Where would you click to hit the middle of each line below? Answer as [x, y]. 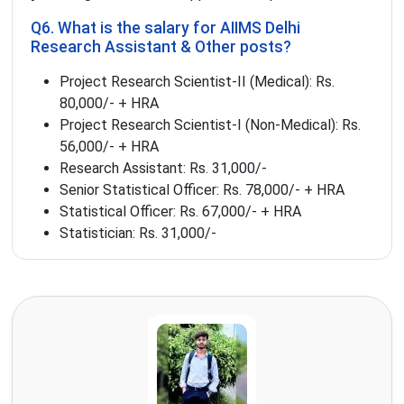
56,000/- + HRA [109, 147]
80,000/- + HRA [109, 104]
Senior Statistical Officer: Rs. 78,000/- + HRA [202, 190]
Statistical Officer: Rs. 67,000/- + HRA [180, 212]
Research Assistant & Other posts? [161, 47]
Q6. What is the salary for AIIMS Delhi [165, 28]
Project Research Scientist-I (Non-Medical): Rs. [210, 125]
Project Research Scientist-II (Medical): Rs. [197, 82]
